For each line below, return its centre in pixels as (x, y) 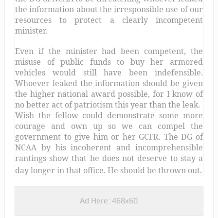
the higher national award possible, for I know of (109, 94)
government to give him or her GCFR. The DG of (109, 137)
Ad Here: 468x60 (109, 201)
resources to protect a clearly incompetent (109, 20)
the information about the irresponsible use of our (109, 9)
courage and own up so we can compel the (109, 126)
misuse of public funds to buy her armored (109, 62)
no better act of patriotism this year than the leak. (107, 105)
